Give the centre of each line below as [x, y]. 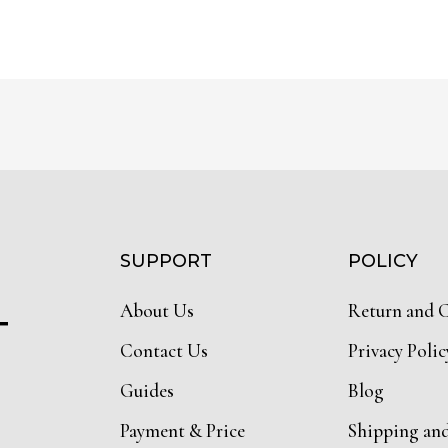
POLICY [383, 261]
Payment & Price [182, 431]
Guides [147, 391]
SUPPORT [166, 261]
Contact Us [164, 351]
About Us [157, 311]
